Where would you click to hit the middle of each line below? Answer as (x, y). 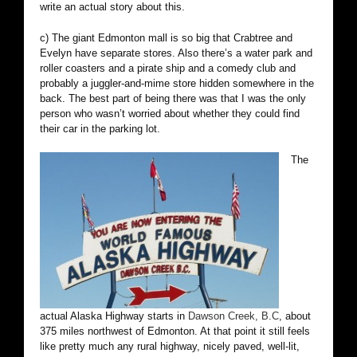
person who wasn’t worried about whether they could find (170, 114)
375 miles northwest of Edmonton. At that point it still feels (175, 331)
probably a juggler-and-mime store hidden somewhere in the (177, 84)
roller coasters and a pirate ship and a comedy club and (168, 69)
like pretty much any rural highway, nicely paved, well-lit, (170, 347)
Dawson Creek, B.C (233, 316)
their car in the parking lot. (100, 129)
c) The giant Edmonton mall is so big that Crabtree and (166, 38)
